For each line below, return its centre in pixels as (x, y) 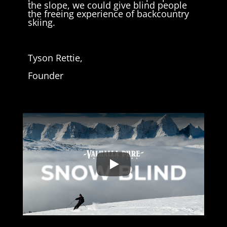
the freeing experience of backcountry (108, 14)
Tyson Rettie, (55, 58)
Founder (45, 76)
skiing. (41, 23)
